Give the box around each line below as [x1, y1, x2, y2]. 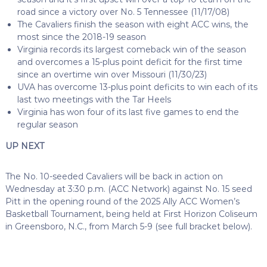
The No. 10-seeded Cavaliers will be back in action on [5, 170, 223, 182]
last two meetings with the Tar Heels [17, 94, 171, 105]
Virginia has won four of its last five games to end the [17, 106, 239, 117]
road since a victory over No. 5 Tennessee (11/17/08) [17, 6, 229, 17]
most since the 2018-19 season [17, 31, 146, 42]
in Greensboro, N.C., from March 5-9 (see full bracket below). [5, 221, 252, 232]
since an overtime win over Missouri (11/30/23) [17, 69, 207, 80]
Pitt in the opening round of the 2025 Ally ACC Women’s [5, 195, 240, 207]
